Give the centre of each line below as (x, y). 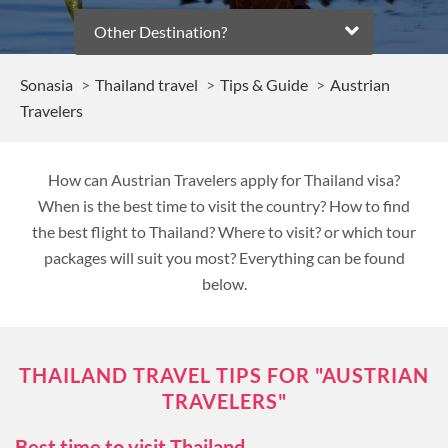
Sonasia (46, 84)
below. (224, 283)
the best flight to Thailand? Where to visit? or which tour (224, 231)
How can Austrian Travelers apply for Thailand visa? (224, 179)
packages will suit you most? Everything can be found (224, 257)
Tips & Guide (264, 84)
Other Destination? (160, 31)
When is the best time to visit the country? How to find (224, 205)
